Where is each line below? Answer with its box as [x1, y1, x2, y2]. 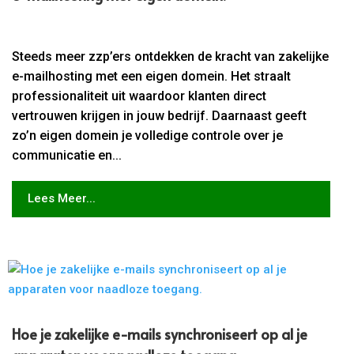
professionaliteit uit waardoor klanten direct [12, 88, 267, 104]
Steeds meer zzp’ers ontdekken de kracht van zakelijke [12, 48, 330, 64]
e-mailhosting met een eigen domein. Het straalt [12, 68, 292, 84]
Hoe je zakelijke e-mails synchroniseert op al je [12, 323, 308, 344]
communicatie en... [12, 147, 122, 163]
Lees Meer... [27, 191, 96, 206]
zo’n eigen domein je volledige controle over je [12, 127, 284, 143]
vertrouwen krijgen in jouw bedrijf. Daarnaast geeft [12, 107, 307, 123]
